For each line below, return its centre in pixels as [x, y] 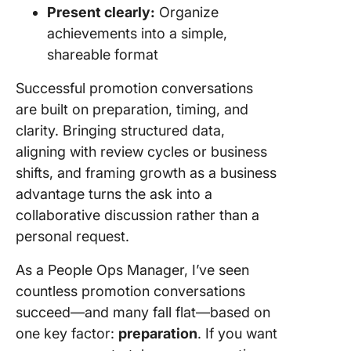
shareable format [103, 55]
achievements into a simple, [137, 34]
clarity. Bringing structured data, [120, 131]
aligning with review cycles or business [141, 152]
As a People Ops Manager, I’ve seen [132, 270]
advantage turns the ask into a [114, 194]
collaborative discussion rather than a [138, 215]
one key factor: [67, 334]
